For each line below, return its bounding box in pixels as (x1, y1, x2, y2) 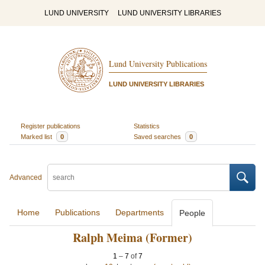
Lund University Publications (108, 58, 207, 70)
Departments (115, 208, 164, 217)
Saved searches (134, 132, 183, 140)
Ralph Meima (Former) (73, 229, 192, 246)
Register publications (20, 122, 80, 130)
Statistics (134, 122, 160, 130)
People (179, 208, 205, 218)
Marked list (20, 132, 54, 140)
